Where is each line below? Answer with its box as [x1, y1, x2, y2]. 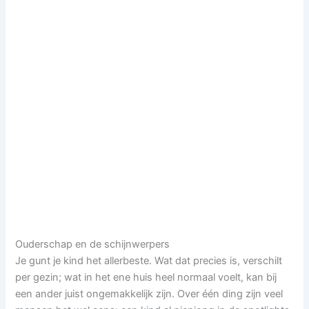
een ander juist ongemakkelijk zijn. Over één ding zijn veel [15, 287, 283, 300]
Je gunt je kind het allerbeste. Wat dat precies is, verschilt [15, 254, 283, 267]
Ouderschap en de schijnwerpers [15, 237, 170, 250]
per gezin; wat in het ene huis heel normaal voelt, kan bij [15, 270, 277, 283]
